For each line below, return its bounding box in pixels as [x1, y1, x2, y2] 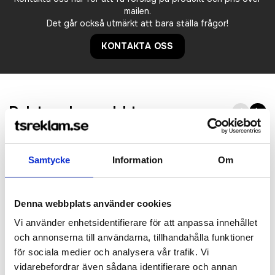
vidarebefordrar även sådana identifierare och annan [14, 261, 238, 272]
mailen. [124, 5, 151, 17]
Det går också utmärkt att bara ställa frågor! [47, 17, 228, 29]
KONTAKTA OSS [101, 40, 174, 52]
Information [112, 154, 163, 165]
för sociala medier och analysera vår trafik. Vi [14, 247, 209, 257]
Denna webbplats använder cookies [14, 198, 171, 209]
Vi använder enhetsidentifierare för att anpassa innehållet [14, 217, 257, 228]
